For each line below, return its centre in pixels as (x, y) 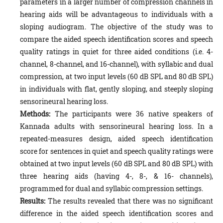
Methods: (38, 114)
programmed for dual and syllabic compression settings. (112, 189)
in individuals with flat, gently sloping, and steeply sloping (116, 89)
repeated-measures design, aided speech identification (116, 139)
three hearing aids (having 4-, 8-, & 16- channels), (116, 176)
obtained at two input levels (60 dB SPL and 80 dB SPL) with (116, 164)
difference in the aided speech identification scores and (116, 214)
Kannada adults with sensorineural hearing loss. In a (116, 126)
